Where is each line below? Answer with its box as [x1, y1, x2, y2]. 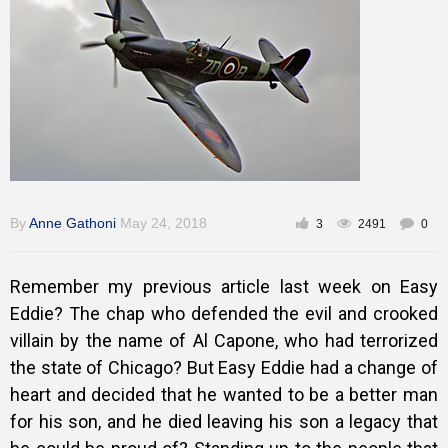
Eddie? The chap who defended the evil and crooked [10, 303, 438, 324]
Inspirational [20, 112, 91, 127]
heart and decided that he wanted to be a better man [10, 384, 438, 405]
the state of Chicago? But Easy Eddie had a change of [10, 357, 438, 378]
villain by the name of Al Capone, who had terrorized [10, 330, 438, 351]
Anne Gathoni [29, 215, 116, 231]
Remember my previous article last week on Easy [10, 276, 438, 297]
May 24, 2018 [120, 215, 207, 231]
